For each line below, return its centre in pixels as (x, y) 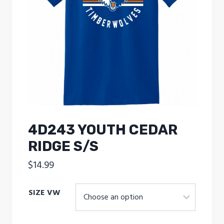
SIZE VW (44, 192)
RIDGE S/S (63, 146)
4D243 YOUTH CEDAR (103, 129)
